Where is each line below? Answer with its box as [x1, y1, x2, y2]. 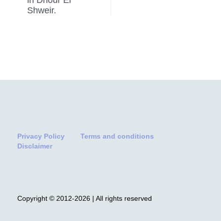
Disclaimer [17, 142, 52, 150]
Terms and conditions [80, 132, 154, 140]
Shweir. [27, 5, 56, 15]
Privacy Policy [17, 132, 65, 140]
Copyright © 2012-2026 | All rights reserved [17, 194, 152, 202]
